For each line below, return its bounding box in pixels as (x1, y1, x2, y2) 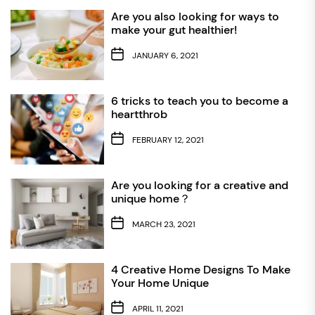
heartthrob (110, 106, 167, 122)
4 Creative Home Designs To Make (110, 262, 290, 277)
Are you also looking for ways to (110, 8, 279, 24)
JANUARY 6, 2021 (131, 50, 198, 62)
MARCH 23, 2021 (131, 219, 195, 231)
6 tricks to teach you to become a (110, 93, 288, 108)
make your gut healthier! (110, 22, 237, 37)
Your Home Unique (110, 275, 209, 290)
